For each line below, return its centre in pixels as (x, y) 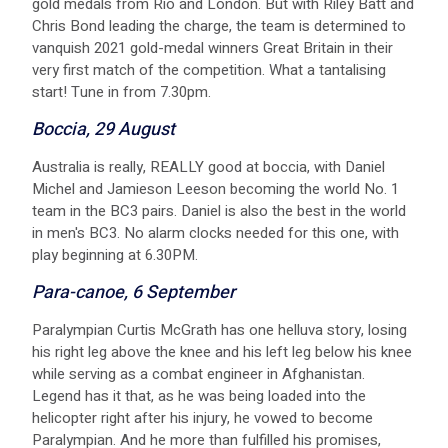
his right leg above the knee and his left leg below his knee (222, 351)
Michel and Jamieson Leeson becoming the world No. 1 (215, 188)
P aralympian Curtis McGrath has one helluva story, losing (219, 329)
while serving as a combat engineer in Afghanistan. (198, 373)
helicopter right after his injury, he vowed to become (202, 417)
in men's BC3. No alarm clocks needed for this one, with (215, 232)
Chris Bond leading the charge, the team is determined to (219, 25)
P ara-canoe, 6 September (133, 292)
